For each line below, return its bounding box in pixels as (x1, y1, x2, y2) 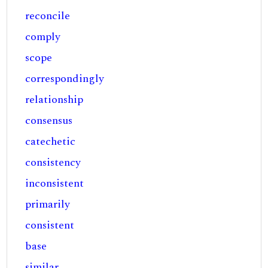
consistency (25, 154, 81, 170)
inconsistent (25, 175, 84, 191)
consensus (25, 112, 73, 129)
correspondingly (25, 71, 105, 87)
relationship (25, 92, 84, 108)
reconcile (25, 8, 71, 24)
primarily (25, 196, 71, 212)
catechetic (25, 133, 76, 150)
